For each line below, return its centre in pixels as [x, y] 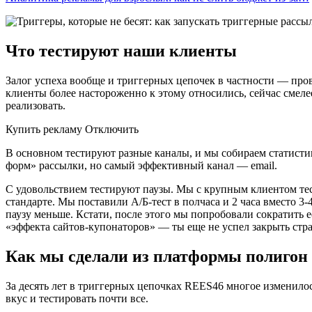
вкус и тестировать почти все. [77, 298]
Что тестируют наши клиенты [121, 50]
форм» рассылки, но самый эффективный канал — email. [141, 165]
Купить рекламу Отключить [72, 129]
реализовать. [36, 105]
